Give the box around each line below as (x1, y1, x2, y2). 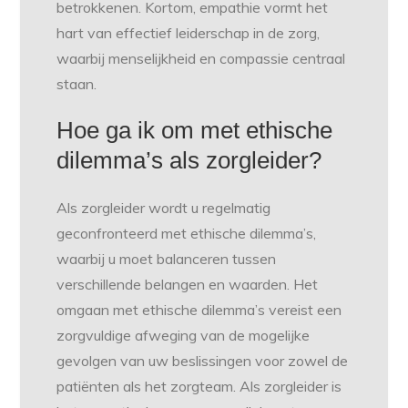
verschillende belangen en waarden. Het (56, 275, 319, 294)
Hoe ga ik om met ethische (56, 117, 333, 145)
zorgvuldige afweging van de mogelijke (56, 326, 311, 345)
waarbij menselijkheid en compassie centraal (56, 49, 346, 68)
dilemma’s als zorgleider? (56, 147, 322, 175)
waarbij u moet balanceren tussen (56, 250, 277, 269)
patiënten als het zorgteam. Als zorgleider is (56, 377, 342, 396)
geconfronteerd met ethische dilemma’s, (56, 224, 317, 243)
